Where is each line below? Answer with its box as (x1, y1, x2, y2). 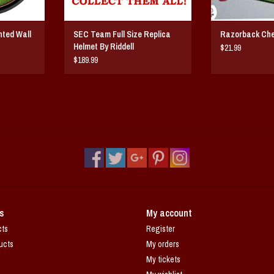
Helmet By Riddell (73, 40, 134, 52)
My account (146, 206, 192, 220)
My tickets (146, 253, 180, 265)
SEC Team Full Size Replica (73, 28, 171, 40)
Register (146, 223, 175, 234)
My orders (146, 238, 179, 250)
